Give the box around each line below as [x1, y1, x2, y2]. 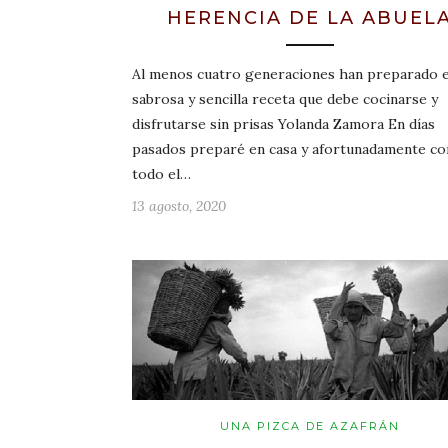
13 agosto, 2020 [132, 197, 226, 216]
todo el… [132, 165, 191, 184]
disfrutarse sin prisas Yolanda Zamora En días [132, 115, 435, 134]
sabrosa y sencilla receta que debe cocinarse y [132, 90, 438, 109]
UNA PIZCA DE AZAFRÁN [219, 418, 400, 433]
